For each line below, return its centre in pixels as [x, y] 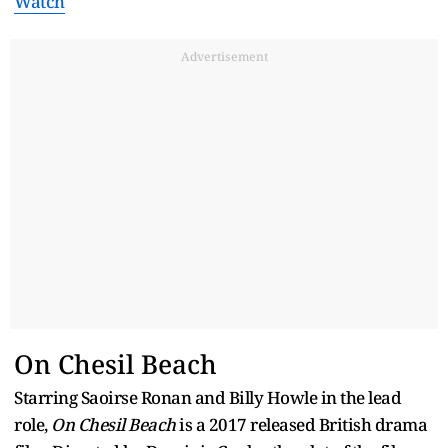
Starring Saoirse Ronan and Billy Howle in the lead [207, 397]
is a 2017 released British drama [301, 424]
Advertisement [224, 56]
